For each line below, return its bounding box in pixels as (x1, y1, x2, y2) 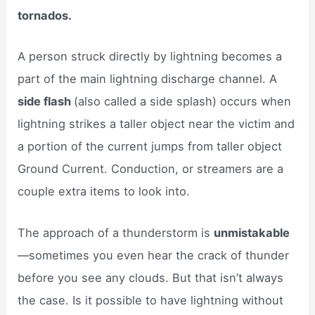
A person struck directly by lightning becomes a (18, 49, 283, 64)
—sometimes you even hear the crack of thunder (18, 247, 290, 262)
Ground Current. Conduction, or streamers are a (18, 162, 284, 176)
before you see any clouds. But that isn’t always (18, 270, 284, 285)
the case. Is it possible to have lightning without (18, 292, 284, 307)
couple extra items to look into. (18, 184, 191, 199)
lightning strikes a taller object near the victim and (18, 117, 295, 131)
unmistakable (214, 225, 290, 240)
